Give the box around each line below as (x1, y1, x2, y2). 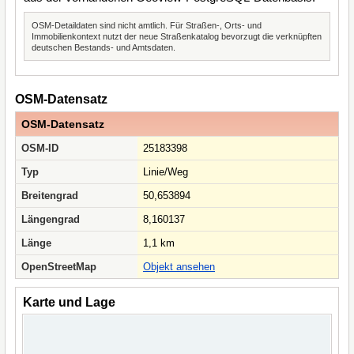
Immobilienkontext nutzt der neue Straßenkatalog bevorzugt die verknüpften (32, 32, 322, 41)
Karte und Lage (23, 296, 115, 309)
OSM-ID (21, 142, 58, 154)
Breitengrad (21, 190, 78, 201)
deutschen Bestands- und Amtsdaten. (32, 43, 175, 52)
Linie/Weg (143, 166, 188, 178)
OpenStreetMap (21, 261, 96, 273)
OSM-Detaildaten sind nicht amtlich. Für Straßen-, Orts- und (32, 21, 262, 30)
